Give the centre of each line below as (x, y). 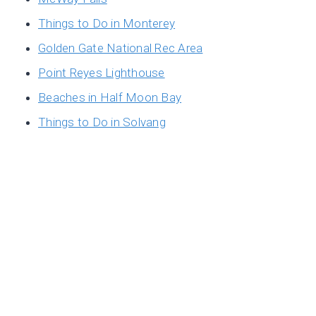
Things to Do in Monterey (107, 24)
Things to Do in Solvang (102, 122)
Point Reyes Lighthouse (102, 73)
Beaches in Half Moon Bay (110, 98)
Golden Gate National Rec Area (121, 48)
